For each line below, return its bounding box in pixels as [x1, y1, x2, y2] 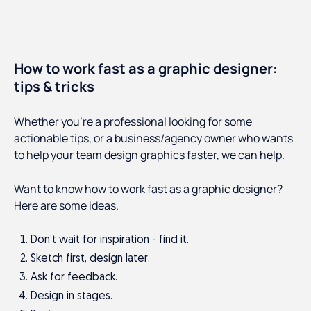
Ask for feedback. [31, 272, 117, 284]
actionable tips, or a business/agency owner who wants [14, 131, 293, 146]
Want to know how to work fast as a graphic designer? [14, 181, 283, 197]
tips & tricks [14, 77, 94, 96]
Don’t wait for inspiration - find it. [31, 235, 189, 246]
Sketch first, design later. [31, 253, 150, 265]
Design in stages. [31, 291, 112, 303]
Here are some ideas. [14, 198, 119, 214]
